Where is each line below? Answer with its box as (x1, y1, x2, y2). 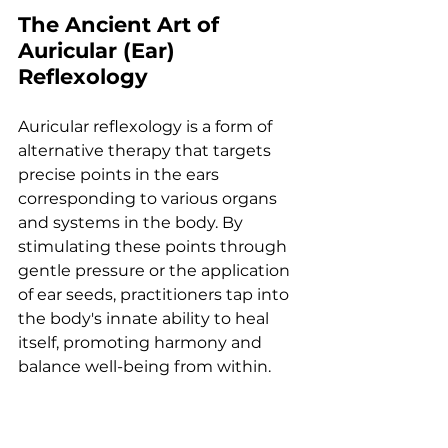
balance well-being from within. (18, 356, 271, 376)
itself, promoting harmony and (18, 332, 266, 352)
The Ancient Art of (18, 11, 225, 37)
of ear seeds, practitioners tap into (18, 284, 293, 304)
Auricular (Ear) (18, 37, 181, 63)
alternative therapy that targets (18, 140, 275, 160)
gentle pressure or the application (18, 260, 294, 280)
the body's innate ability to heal (18, 308, 273, 328)
